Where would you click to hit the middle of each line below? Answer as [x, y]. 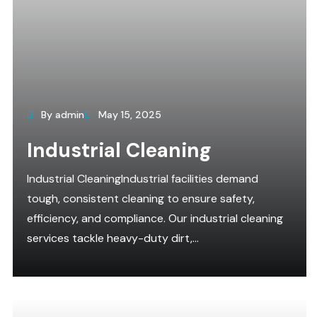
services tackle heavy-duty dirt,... [113, 238]
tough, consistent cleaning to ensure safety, [141, 198]
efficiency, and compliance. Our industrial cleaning [155, 218]
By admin [61, 115]
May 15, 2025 [128, 115]
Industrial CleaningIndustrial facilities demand [143, 179]
